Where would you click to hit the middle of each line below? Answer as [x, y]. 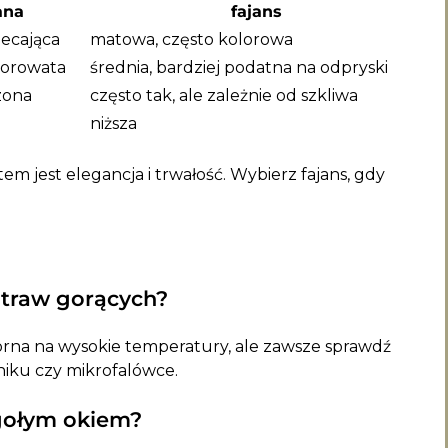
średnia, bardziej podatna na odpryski [239, 67]
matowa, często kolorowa [191, 39]
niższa [113, 123]
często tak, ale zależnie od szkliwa [224, 95]
